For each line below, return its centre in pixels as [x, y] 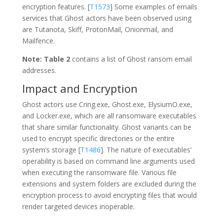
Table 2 [57, 59]
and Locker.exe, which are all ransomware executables [109, 116]
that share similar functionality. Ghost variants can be [107, 127]
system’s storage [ [51, 150]
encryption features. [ [56, 7]
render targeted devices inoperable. [78, 206]
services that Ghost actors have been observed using [107, 18]
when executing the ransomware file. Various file [99, 172]
